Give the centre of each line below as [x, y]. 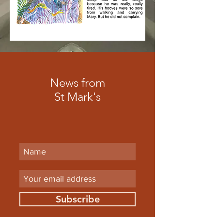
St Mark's [77, 97]
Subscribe [77, 199]
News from [77, 83]
